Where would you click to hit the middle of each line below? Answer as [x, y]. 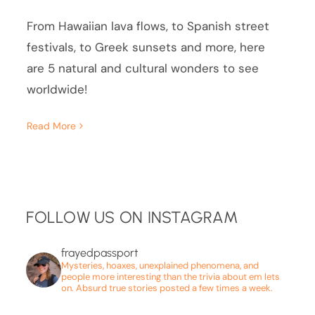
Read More [52, 126]
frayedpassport [100, 253]
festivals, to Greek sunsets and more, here [146, 47]
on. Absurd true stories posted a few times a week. [167, 288]
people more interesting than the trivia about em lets [171, 277]
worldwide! [57, 89]
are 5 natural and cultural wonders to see [143, 68]
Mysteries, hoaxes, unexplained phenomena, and [160, 266]
